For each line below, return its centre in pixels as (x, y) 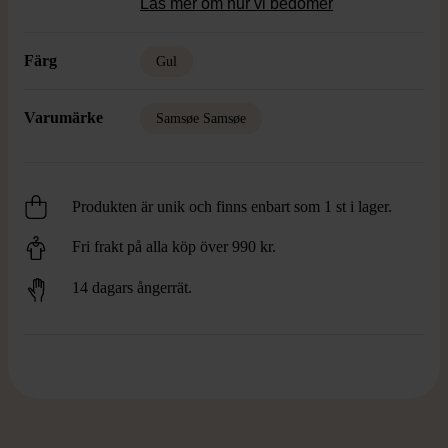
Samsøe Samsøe (201, 118)
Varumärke (63, 117)
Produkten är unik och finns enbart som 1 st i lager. (232, 206)
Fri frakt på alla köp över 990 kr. (174, 246)
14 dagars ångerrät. (132, 288)
